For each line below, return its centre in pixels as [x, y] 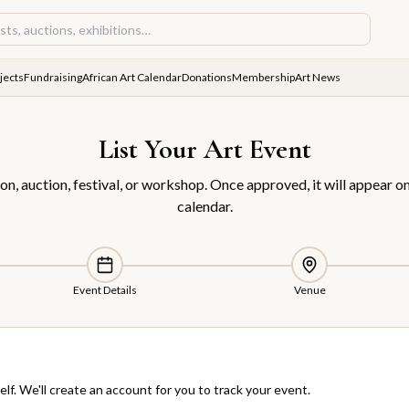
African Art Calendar [132, 77]
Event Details [105, 290]
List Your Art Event [204, 149]
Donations [207, 77]
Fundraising [53, 77]
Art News [318, 77]
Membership [263, 77]
